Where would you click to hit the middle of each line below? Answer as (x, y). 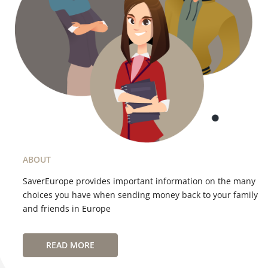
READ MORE (70, 245)
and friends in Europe (67, 208)
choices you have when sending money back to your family (140, 194)
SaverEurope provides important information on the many (139, 181)
